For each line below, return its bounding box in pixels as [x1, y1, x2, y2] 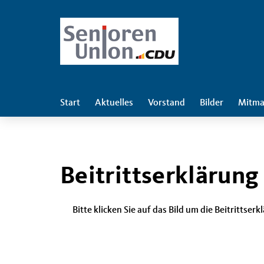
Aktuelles [95, 98, 133, 108]
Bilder [200, 98, 223, 108]
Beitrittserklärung [60, 164, 259, 189]
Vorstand [148, 98, 185, 108]
